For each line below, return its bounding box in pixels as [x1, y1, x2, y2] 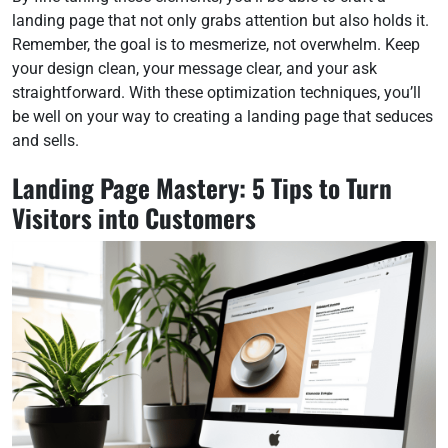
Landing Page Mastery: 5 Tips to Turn [12, 169, 392, 206]
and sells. [12, 131, 79, 150]
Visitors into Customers [12, 199, 256, 236]
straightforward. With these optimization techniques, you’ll [12, 83, 421, 102]
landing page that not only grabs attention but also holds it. [12, 11, 429, 30]
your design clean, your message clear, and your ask [12, 59, 377, 78]
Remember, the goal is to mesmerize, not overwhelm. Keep [12, 35, 420, 54]
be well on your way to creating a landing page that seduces [12, 107, 433, 126]
